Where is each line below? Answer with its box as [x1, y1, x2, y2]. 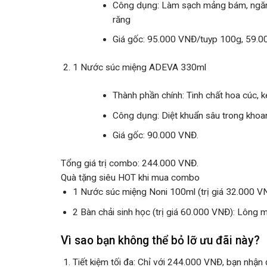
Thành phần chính [112, 90, 182, 101]
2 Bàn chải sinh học [73, 206, 151, 218]
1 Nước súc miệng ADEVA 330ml [73, 62, 207, 73]
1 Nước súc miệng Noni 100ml [73, 187, 196, 198]
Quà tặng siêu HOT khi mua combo [61, 172, 200, 184]
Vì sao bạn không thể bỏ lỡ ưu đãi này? [61, 233, 260, 247]
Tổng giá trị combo [61, 158, 138, 169]
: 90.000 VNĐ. [142, 130, 198, 141]
